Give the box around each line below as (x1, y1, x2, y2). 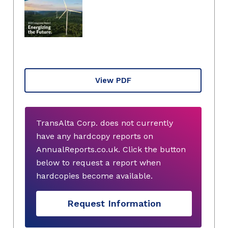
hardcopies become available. (36, 170, 153, 181)
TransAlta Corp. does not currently (36, 118, 173, 128)
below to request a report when (36, 157, 161, 167)
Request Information (67, 198, 161, 209)
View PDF (95, 75, 131, 85)
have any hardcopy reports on (36, 131, 153, 141)
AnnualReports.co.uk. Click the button (36, 144, 186, 154)
